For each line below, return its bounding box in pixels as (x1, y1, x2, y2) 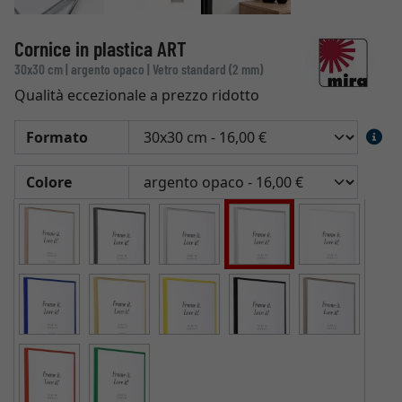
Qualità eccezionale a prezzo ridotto (14, 85, 259, 105)
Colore (26, 172, 72, 192)
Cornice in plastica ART (14, 36, 187, 61)
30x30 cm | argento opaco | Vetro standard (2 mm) (14, 61, 263, 77)
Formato (26, 127, 88, 147)
